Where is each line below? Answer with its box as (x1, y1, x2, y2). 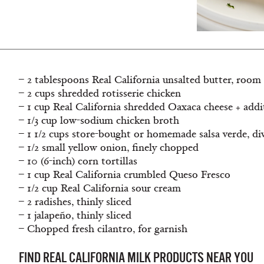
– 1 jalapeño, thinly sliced (19, 209, 131, 222)
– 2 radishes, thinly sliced (19, 195, 131, 209)
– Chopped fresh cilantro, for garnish (19, 222, 187, 236)
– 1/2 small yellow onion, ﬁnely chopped (19, 141, 199, 154)
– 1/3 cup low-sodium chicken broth (19, 114, 179, 127)
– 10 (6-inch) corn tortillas (19, 154, 137, 168)
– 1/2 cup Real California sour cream (19, 181, 181, 195)
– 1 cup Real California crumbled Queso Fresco (19, 168, 230, 181)
